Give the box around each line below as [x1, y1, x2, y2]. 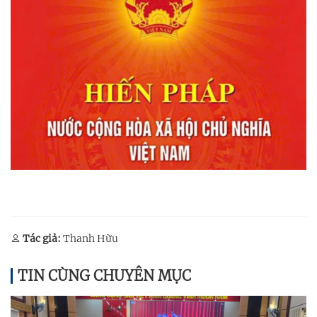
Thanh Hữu [61, 231, 118, 245]
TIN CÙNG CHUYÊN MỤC [18, 266, 191, 284]
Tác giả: [23, 231, 61, 245]
